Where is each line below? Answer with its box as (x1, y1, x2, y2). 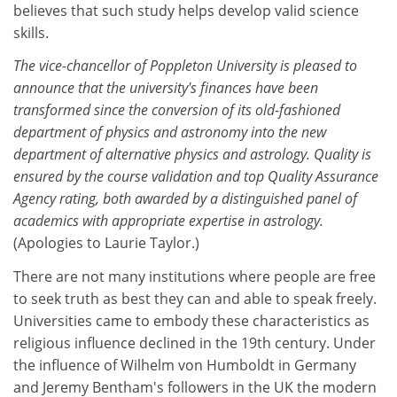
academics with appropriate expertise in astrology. (13, 211, 323, 230)
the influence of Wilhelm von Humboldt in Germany (13, 354, 356, 375)
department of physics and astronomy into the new (13, 122, 326, 142)
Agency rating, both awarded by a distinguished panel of (13, 189, 357, 208)
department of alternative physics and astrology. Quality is (13, 144, 371, 164)
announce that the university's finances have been (13, 78, 318, 97)
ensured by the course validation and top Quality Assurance (13, 167, 378, 186)
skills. (13, 22, 49, 43)
